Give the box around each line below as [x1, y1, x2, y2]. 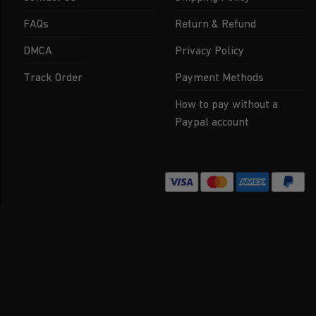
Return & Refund [174, 17, 256, 30]
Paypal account [174, 115, 249, 128]
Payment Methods [174, 71, 264, 83]
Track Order [23, 71, 83, 83]
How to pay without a [174, 97, 278, 110]
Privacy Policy [174, 44, 244, 56]
